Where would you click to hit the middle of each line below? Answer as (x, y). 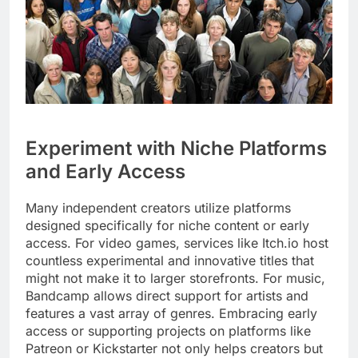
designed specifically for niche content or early (167, 226)
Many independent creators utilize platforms (158, 208)
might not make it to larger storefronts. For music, (175, 278)
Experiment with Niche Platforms (176, 149)
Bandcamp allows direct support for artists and (167, 296)
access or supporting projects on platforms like (168, 331)
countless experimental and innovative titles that (170, 261)
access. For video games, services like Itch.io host (177, 243)
